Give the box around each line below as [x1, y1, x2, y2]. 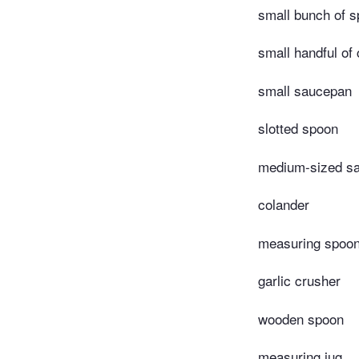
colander [258, 194, 309, 215]
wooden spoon [258, 308, 344, 329]
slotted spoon [258, 118, 338, 139]
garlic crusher [258, 270, 341, 291]
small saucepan [258, 79, 352, 100]
